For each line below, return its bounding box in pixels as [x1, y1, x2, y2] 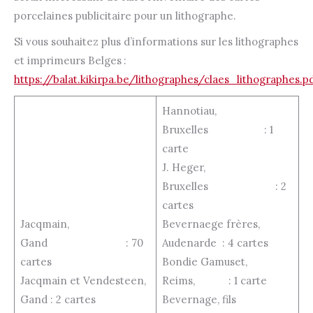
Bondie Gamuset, [161, 255, 247, 269]
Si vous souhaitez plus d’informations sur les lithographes [14, 35, 298, 49]
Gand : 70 [20, 236, 143, 250]
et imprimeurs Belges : [14, 54, 126, 68]
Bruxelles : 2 [161, 180, 286, 194]
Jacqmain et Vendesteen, [20, 274, 146, 288]
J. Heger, [161, 161, 205, 175]
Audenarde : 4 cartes [161, 236, 268, 250]
